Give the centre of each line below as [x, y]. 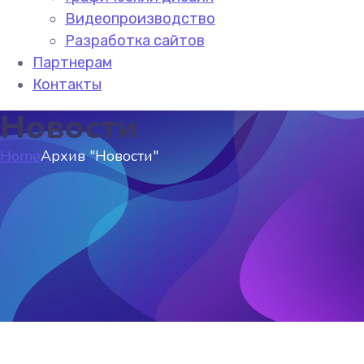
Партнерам [72, 63]
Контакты [67, 84]
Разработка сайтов [135, 41]
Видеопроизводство [140, 19]
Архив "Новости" [100, 156]
